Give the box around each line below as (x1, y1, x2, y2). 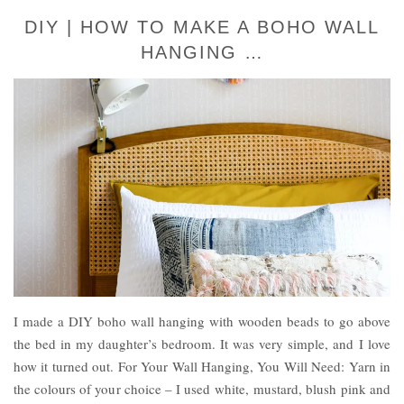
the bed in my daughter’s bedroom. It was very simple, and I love (14, 335, 390, 353)
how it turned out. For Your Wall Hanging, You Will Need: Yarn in (14, 357, 390, 376)
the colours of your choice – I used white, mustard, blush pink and (14, 380, 390, 399)
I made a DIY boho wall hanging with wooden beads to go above (14, 312, 390, 331)
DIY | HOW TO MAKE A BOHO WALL (24, 16, 380, 37)
